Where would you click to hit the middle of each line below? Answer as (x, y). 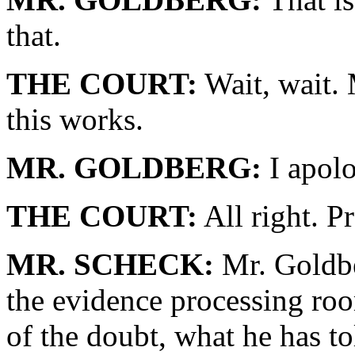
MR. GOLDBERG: (134, 168)
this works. (75, 119)
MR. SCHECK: (110, 264)
